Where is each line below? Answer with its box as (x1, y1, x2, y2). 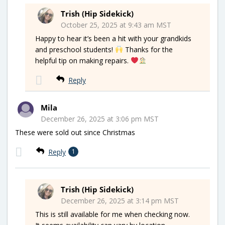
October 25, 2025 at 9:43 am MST (61, 20, 171, 30)
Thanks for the (123, 45, 173, 55)
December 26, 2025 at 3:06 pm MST (41, 114, 159, 124)
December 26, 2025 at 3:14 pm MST (61, 196, 179, 206)
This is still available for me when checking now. (35, 209, 190, 219)
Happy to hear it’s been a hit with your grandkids (35, 34, 191, 44)
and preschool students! (35, 45, 115, 55)
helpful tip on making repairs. (35, 56, 131, 66)
